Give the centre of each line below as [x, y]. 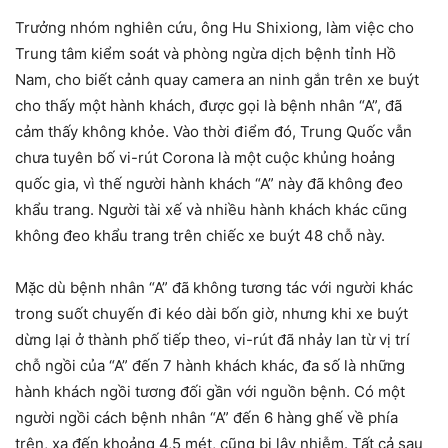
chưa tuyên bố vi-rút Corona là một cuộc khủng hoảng [205, 157]
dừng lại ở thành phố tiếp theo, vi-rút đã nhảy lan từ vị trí [212, 339]
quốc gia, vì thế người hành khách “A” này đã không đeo [209, 183]
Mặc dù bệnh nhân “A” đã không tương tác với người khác [214, 287]
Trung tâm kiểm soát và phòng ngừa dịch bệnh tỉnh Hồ [205, 53]
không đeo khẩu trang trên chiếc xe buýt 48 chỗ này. [200, 235]
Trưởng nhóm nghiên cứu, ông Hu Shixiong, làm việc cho [214, 27]
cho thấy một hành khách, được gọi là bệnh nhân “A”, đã [208, 105]
